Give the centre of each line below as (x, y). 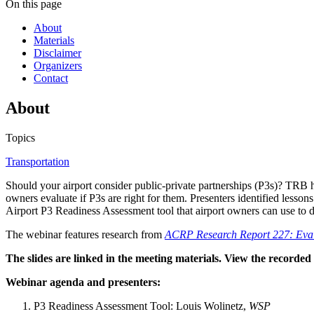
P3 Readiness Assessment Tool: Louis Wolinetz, (141, 306)
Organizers (58, 66)
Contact (51, 78)
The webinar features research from (85, 235)
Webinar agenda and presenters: (83, 282)
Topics (20, 138)
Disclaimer (57, 53)
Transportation (37, 162)
